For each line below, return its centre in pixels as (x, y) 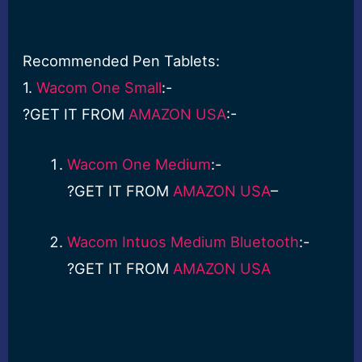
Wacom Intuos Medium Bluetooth (183, 241)
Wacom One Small (99, 88)
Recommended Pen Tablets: (122, 61)
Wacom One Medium (139, 164)
